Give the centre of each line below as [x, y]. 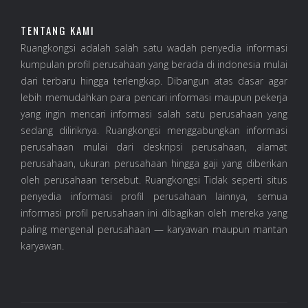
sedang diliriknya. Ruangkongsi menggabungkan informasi [154, 131]
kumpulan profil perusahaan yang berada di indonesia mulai [154, 65]
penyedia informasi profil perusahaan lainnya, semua [154, 197]
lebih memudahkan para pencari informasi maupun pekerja [154, 98]
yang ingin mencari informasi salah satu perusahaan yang [154, 114]
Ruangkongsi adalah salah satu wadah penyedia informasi [154, 48]
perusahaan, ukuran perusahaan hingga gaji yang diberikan [154, 164]
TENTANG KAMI [58, 31]
